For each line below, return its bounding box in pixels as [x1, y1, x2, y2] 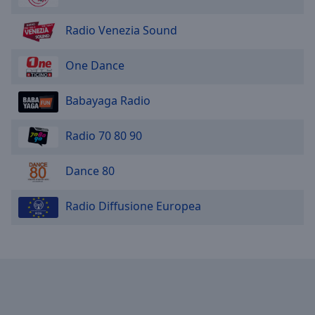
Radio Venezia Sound [65, 22, 177, 39]
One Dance [65, 58, 124, 74]
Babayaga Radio [65, 93, 150, 109]
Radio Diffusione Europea [65, 198, 201, 214]
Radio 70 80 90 [65, 128, 142, 144]
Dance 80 [65, 163, 115, 179]
